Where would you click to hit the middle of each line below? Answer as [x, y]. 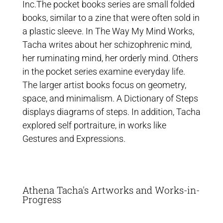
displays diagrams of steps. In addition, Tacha [111, 112]
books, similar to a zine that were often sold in [111, 18]
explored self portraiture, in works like [94, 125]
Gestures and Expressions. [74, 139]
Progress [42, 199]
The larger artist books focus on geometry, [104, 85]
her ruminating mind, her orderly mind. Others [110, 58]
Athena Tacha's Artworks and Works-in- [111, 190]
